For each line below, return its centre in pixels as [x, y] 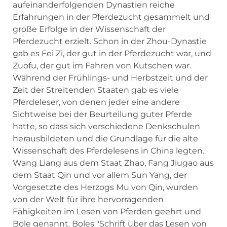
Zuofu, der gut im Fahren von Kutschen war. [102, 66]
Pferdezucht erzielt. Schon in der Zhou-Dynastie [110, 42]
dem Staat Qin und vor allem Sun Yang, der [100, 175]
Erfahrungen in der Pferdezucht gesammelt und [111, 17]
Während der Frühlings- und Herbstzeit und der [110, 78]
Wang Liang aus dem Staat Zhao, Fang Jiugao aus [113, 163]
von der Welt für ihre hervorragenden [88, 200]
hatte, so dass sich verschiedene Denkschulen [106, 127]
